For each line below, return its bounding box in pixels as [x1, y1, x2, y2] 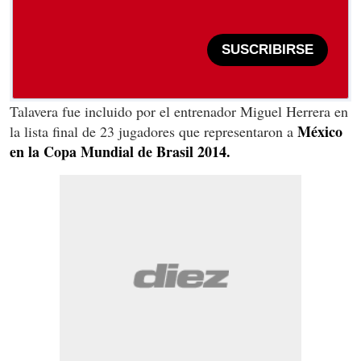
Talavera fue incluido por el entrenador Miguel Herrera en [10, 101, 348, 121]
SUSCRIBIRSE [222, 42, 313, 58]
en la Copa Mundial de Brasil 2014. [10, 140, 230, 162]
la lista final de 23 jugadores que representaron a [10, 121, 297, 141]
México [297, 120, 342, 142]
